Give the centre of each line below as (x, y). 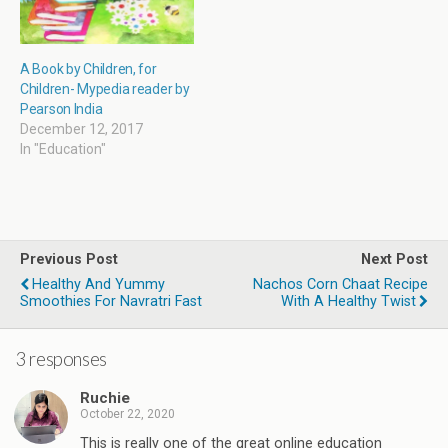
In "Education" (63, 149)
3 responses (61, 359)
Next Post (394, 260)
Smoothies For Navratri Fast (111, 302)
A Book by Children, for (88, 69)
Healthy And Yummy (98, 285)
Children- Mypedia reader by (105, 89)
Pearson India (61, 109)
